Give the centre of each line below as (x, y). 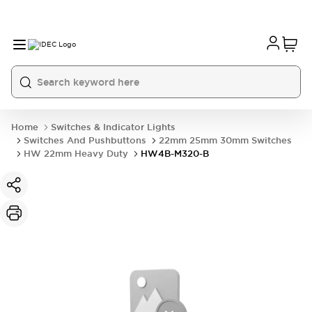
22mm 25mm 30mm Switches (225, 140)
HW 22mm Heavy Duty (76, 154)
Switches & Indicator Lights (113, 127)
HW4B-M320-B (175, 154)
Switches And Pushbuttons (85, 140)
